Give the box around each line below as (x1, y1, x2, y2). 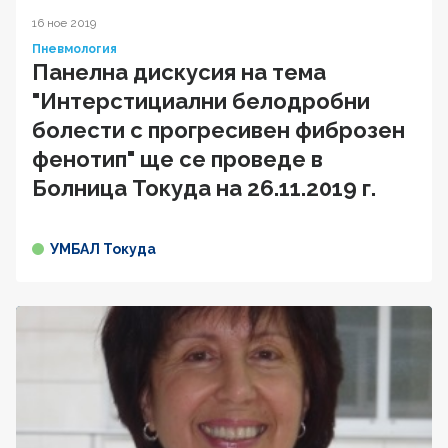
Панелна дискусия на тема (32, 58, 326, 85)
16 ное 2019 (32, 15, 96, 30)
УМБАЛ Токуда (50, 240, 156, 257)
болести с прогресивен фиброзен (32, 116, 405, 143)
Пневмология (32, 41, 117, 56)
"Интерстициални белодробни (32, 87, 370, 114)
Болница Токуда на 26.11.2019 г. (32, 174, 376, 201)
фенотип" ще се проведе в (32, 145, 323, 172)
